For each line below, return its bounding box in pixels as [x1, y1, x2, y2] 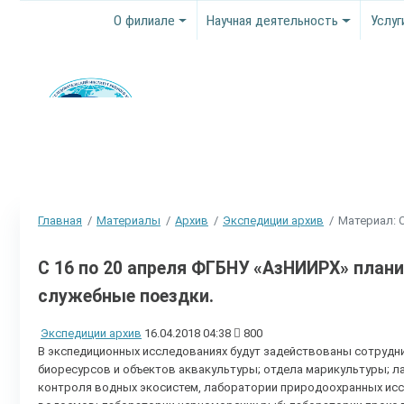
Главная [38, 213, 82, 227]
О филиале [114, 12, 176, 29]
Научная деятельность [207, 12, 339, 29]
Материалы [96, 213, 161, 227]
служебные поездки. [38, 285, 214, 307]
